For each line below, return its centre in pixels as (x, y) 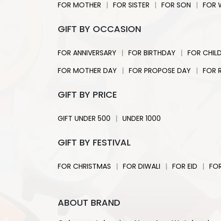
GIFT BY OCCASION (99, 29)
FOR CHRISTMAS (84, 166)
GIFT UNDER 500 (84, 118)
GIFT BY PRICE (87, 94)
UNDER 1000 (142, 118)
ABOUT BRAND (89, 203)
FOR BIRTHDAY (152, 53)
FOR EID (185, 166)
